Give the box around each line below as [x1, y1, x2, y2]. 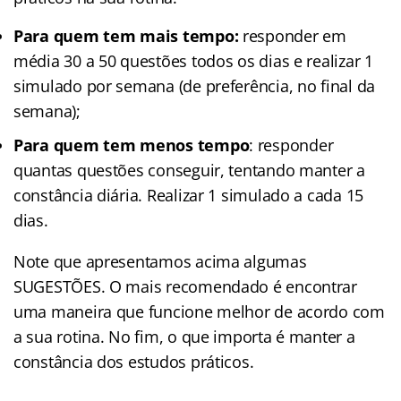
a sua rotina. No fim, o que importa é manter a [13, 325, 355, 347]
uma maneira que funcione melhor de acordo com [13, 300, 385, 322]
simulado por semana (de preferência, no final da [13, 74, 376, 97]
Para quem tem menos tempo [13, 133, 250, 156]
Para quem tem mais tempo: [13, 24, 239, 47]
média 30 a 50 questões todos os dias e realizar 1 [13, 49, 373, 72]
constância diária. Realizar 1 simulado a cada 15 [13, 183, 364, 206]
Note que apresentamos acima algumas [13, 250, 307, 272]
